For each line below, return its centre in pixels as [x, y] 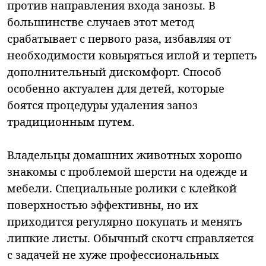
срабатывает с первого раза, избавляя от [119, 38]
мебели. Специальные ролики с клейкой [122, 188]
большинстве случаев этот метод [101, 21]
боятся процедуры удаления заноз [102, 104]
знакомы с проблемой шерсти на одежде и [127, 171]
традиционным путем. [71, 121]
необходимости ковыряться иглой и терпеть [132, 55]
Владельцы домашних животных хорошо [125, 154]
